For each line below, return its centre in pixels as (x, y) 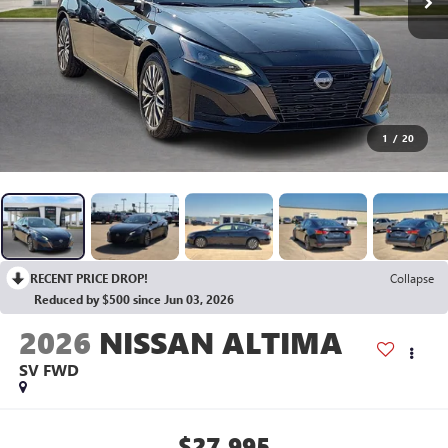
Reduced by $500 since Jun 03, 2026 (134, 299)
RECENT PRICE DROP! (89, 278)
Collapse (412, 278)
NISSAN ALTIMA (220, 342)
